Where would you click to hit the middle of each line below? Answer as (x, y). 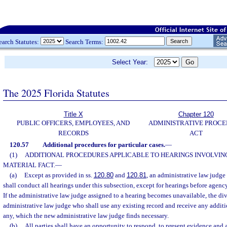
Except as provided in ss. (59, 175)
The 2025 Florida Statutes (56, 93)
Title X (73, 114)
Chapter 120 (196, 114)
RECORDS (73, 133)
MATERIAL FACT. (29, 165)
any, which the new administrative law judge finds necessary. (86, 216)
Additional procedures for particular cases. (104, 145)
